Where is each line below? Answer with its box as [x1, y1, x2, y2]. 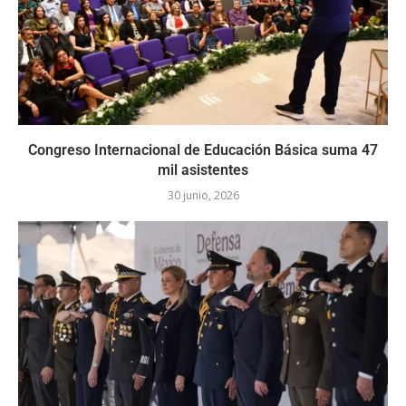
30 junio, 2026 [167, 188, 239, 204]
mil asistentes [158, 161, 248, 179]
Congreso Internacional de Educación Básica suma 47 [28, 141, 378, 159]
